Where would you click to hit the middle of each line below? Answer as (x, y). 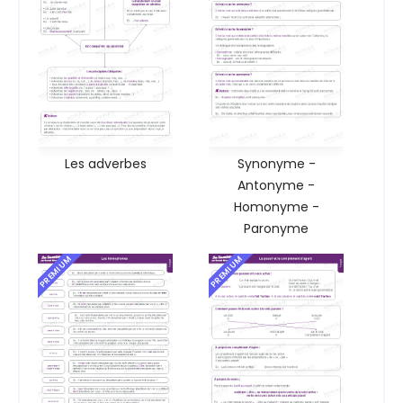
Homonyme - (276, 206)
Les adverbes (105, 163)
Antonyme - (276, 185)
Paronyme (276, 228)
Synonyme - (276, 163)
